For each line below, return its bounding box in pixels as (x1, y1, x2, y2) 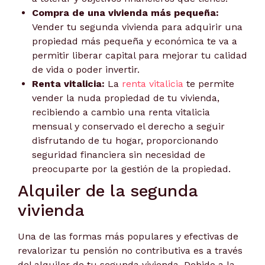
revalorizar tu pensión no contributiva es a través (18, 244, 243, 256)
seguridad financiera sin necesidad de (32, 148, 205, 160)
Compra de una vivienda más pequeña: (32, 7, 219, 18)
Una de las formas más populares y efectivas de (18, 230, 238, 242)
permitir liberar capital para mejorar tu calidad (32, 49, 247, 61)
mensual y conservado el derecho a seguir (32, 120, 225, 132)
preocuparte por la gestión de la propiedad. (32, 163, 231, 174)
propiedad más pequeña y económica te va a (32, 35, 237, 47)
